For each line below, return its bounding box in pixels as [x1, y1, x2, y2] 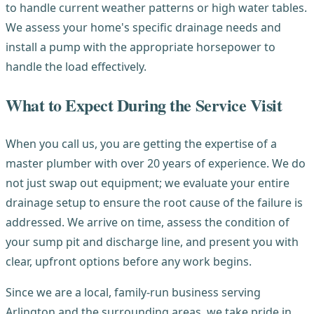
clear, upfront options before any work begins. [6, 253, 252, 269]
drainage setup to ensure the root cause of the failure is [6, 194, 303, 210]
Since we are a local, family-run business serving [6, 284, 261, 300]
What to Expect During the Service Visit [6, 92, 282, 117]
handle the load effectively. [6, 58, 146, 74]
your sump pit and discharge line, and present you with [6, 233, 299, 250]
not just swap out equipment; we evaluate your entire [6, 175, 289, 191]
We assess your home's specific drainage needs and [6, 19, 281, 35]
